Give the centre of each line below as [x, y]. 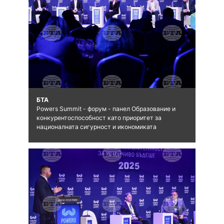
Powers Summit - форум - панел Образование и [106, 109]
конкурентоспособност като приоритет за [99, 118]
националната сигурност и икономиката [96, 127]
